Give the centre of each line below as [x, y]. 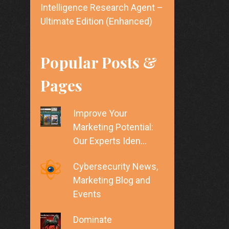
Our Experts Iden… [110, 141]
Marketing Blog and [112, 180]
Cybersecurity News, [116, 167]
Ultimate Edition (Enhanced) [96, 21]
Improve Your [100, 113]
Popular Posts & [98, 63]
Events [87, 194]
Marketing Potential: [113, 127]
